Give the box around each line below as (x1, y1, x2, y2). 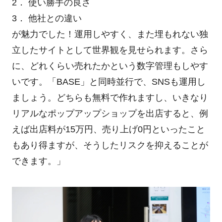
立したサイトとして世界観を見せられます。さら (11, 45, 208, 55)
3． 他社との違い (11, 13, 82, 23)
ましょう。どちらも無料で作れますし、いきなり (11, 92, 208, 103)
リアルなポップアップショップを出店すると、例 (11, 108, 208, 118)
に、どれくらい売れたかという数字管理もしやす (11, 60, 208, 71)
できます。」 (11, 156, 65, 166)
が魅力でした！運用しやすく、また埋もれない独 (11, 29, 208, 39)
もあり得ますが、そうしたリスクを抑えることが (11, 140, 208, 150)
